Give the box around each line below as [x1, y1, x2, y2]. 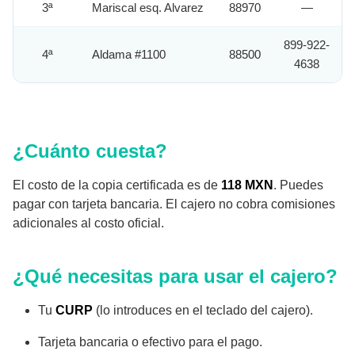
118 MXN [221, 178, 273, 193]
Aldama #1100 [92, 48, 166, 62]
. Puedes [273, 178, 323, 193]
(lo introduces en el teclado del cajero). [93, 303, 313, 318]
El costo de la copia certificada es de [13, 178, 221, 193]
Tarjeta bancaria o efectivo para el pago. [38, 335, 262, 349]
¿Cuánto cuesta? [13, 140, 167, 162]
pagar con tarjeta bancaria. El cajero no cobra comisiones [13, 197, 335, 212]
